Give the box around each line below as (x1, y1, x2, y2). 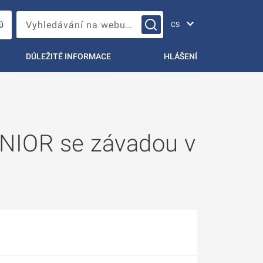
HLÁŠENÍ (163, 52, 197, 61)
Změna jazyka (197, 13, 253, 23)
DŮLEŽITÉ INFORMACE (25, 52, 111, 61)
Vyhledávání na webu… (151, 17, 231, 25)
